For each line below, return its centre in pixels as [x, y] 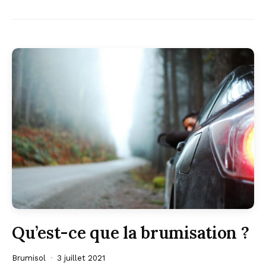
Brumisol [29, 258]
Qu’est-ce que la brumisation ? [131, 233]
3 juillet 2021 [81, 258]
